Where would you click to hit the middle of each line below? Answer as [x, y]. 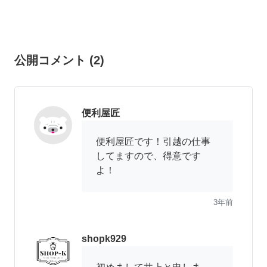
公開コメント [50, 60]
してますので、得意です [148, 156]
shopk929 [104, 239]
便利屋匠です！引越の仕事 [153, 142]
